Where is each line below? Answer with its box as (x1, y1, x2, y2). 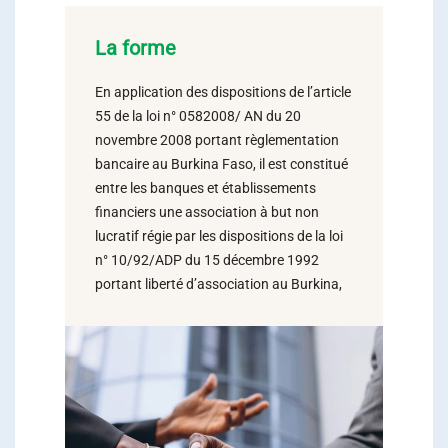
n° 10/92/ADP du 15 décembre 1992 (95, 252, 319, 268)
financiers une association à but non (95, 204, 319, 220)
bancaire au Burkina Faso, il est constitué (95, 156, 348, 172)
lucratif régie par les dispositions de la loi (95, 228, 343, 244)
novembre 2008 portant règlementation (95, 132, 339, 148)
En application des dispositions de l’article (95, 84, 351, 100)
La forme (95, 36, 176, 60)
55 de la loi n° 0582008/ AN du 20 (95, 108, 301, 124)
